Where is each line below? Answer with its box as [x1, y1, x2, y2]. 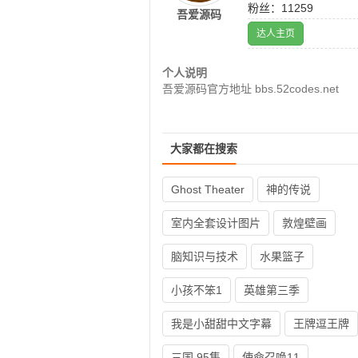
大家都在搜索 [170, 142, 237, 155]
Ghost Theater [171, 183, 245, 196]
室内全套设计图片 [171, 217, 261, 229]
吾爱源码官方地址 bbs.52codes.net [162, 82, 339, 95]
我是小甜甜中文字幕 [171, 317, 272, 330]
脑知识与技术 [171, 250, 238, 263]
